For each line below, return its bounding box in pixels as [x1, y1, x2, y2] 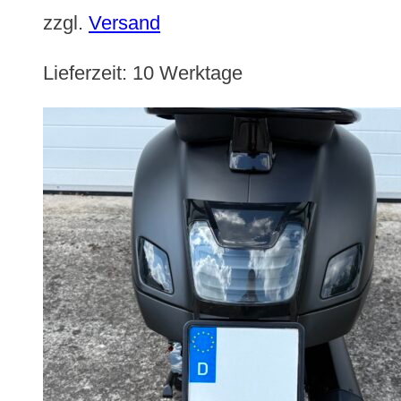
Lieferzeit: [43, 61, 132, 84]
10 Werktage [132, 61, 243, 84]
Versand [89, 12, 160, 35]
